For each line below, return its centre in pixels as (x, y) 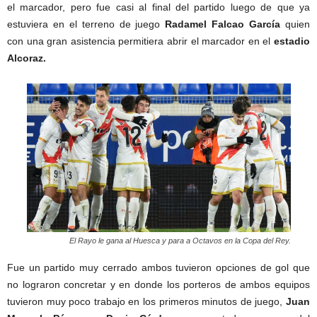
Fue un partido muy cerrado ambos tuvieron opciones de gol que (158, 267)
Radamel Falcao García (223, 24)
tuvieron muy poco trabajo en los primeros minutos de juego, (146, 301)
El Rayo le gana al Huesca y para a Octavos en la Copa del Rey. (180, 240)
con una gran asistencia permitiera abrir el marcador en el (140, 41)
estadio (292, 41)
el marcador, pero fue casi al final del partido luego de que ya (158, 7)
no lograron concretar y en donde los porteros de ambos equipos (158, 284)
